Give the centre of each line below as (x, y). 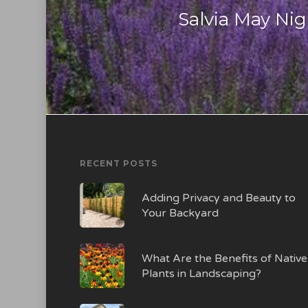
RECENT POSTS (118, 163)
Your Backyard (180, 213)
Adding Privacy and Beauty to (218, 198)
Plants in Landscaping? (201, 273)
